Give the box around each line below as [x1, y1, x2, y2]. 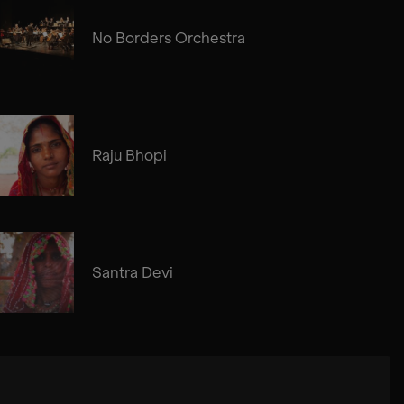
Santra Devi [91, 262, 173, 281]
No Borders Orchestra [91, 28, 245, 47]
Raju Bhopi [91, 145, 167, 164]
